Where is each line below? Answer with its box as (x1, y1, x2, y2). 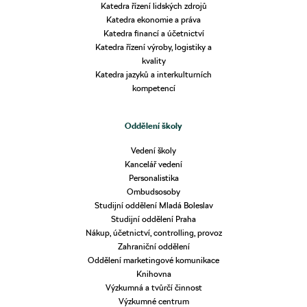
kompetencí (132, 82, 175, 93)
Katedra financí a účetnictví (103, 27, 204, 38)
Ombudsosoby (127, 186, 180, 197)
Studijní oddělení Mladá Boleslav (94, 200, 213, 211)
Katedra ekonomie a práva (106, 14, 201, 25)
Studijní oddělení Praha (111, 214, 196, 225)
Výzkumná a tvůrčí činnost (105, 282, 202, 293)
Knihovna (136, 269, 171, 280)
